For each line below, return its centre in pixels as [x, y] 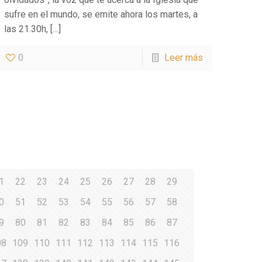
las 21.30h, [26, 29]
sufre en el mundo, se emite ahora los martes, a [101, 15]
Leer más [183, 58]
